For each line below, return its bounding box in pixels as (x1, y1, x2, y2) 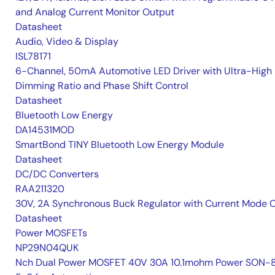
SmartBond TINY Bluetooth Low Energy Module (15, 138, 224, 151)
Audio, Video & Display (15, 35, 118, 48)
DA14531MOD (15, 123, 74, 136)
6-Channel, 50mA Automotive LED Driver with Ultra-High (15, 64, 272, 77)
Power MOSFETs (15, 227, 87, 239)
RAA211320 (15, 182, 64, 195)
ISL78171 (15, 50, 51, 63)
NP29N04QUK (15, 241, 79, 254)
